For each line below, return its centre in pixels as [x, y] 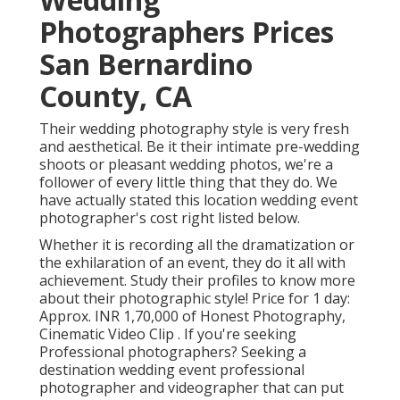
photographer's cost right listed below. [170, 218]
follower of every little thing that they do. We [188, 183]
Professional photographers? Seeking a [173, 352]
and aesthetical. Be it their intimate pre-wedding [200, 147]
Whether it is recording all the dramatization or [197, 245]
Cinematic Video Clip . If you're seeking [168, 334]
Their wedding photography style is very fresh [194, 129]
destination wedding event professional [172, 370]
